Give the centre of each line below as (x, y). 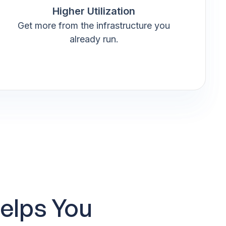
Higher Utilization (94, 11)
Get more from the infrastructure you (94, 25)
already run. (94, 39)
